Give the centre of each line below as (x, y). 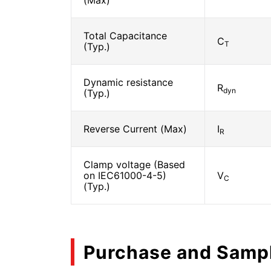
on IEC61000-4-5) (125, 175)
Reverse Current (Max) (135, 129)
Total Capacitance (125, 36)
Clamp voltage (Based (134, 165)
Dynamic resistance (128, 82)
